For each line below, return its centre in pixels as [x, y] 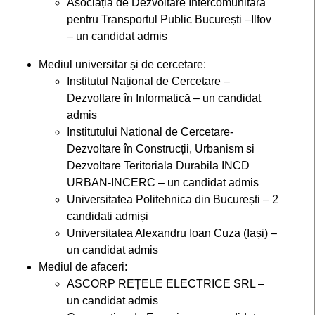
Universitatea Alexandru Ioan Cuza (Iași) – [172, 233]
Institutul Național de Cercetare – [148, 81]
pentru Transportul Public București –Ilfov [169, 19]
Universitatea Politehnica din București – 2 [173, 199]
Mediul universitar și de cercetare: [122, 64]
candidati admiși [108, 216]
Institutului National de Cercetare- [150, 132]
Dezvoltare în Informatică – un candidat [164, 98]
